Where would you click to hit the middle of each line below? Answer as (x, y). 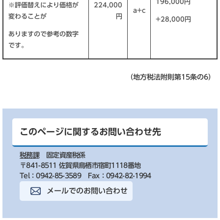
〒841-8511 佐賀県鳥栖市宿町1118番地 (80, 165)
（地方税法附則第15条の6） (172, 77)
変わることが (27, 16)
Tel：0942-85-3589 (50, 176)
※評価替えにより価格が (43, 5)
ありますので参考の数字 (43, 34)
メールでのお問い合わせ (87, 191)
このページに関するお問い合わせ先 (90, 132)
